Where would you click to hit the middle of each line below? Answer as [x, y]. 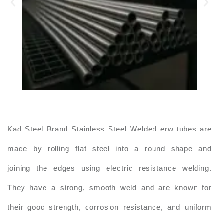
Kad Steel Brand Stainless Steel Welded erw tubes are [109, 129]
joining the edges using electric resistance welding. [109, 168]
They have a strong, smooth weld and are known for [109, 188]
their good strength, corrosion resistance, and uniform [109, 207]
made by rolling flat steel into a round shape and [109, 149]
